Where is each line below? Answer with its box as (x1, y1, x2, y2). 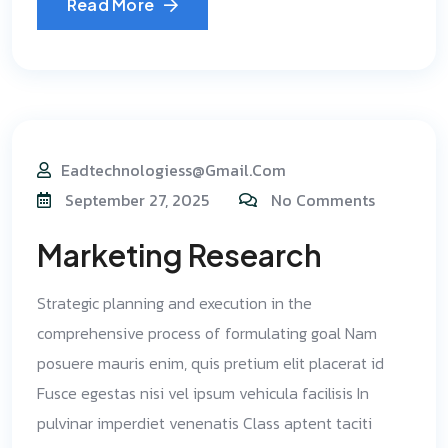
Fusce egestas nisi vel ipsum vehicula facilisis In (37, 381, 369, 405)
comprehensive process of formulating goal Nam (37, 321, 377, 345)
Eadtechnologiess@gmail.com (61, 158, 286, 182)
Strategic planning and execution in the (37, 291, 312, 315)
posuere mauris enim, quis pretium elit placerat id (37, 351, 384, 375)
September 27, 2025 (61, 188, 209, 212)
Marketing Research (37, 236, 322, 274)
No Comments (271, 188, 375, 212)
